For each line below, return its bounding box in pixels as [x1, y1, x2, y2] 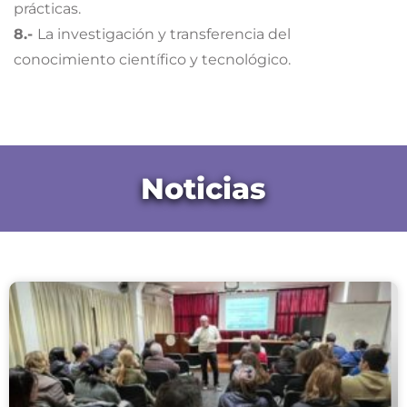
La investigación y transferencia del [37, 25, 291, 44]
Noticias [141, 170, 266, 206]
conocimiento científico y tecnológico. [14, 51, 291, 69]
